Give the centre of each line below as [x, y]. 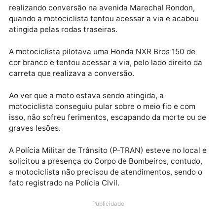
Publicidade [120, 20]
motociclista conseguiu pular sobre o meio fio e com [114, 192]
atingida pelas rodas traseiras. [70, 106]
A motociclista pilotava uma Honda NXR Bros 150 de [114, 131]
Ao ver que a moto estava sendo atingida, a [96, 180]
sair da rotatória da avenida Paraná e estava [99, 70]
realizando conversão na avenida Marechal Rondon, [113, 82]
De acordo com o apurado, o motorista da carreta [108, 46]
